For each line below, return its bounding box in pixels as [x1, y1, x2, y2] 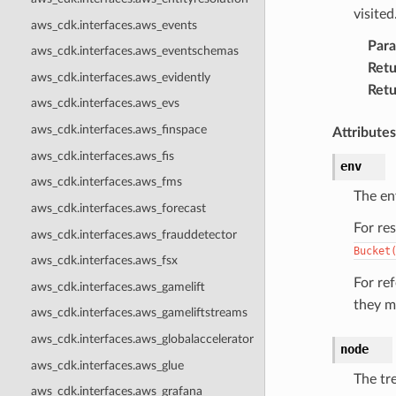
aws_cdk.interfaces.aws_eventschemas [30, 44, 239, 58]
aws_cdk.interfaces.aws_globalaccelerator [30, 332, 254, 346]
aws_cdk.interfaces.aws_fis [30, 148, 174, 163]
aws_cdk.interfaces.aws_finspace [30, 123, 207, 137]
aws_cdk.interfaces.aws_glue [30, 358, 184, 372]
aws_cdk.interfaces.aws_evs [30, 96, 179, 110]
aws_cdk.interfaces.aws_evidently [30, 70, 210, 84]
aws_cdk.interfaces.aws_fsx [30, 254, 178, 268]
